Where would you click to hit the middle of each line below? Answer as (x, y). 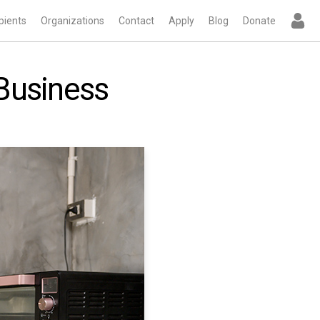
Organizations (72, 20)
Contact (136, 20)
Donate (259, 20)
